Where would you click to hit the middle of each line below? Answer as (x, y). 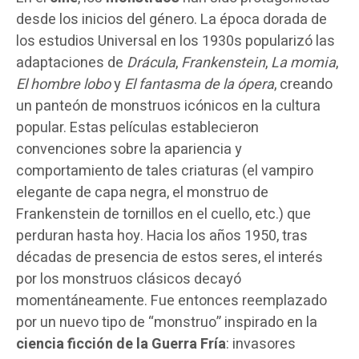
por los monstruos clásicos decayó (129, 279)
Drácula (151, 63)
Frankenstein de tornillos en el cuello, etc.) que (163, 214)
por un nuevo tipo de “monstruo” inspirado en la (167, 322)
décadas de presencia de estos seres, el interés (169, 257)
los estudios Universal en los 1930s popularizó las (175, 41)
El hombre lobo (63, 84)
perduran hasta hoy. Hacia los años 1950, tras (162, 236)
